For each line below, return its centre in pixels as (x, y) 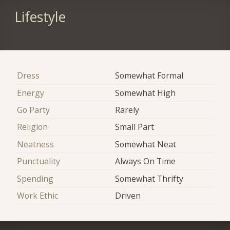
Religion (33, 127)
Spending (35, 178)
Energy (31, 93)
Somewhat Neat (146, 144)
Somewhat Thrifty (149, 178)
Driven (128, 195)
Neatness (36, 144)
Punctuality (39, 161)
